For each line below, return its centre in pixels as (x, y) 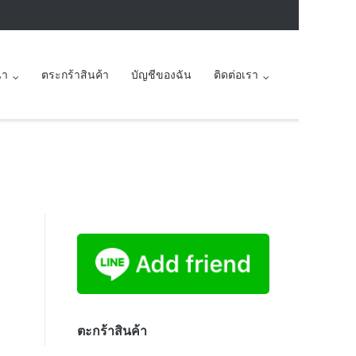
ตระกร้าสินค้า (75, 74)
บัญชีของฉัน (161, 74)
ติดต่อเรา (236, 74)
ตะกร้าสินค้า (112, 330)
